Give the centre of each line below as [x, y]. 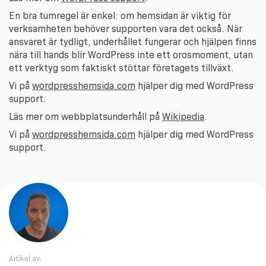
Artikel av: [25, 259]
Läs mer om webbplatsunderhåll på [85, 117]
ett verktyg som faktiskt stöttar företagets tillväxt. [121, 68]
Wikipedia [183, 117]
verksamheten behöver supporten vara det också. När [126, 29]
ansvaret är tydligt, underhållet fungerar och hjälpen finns [133, 42]
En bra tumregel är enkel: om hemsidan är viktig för [120, 16]
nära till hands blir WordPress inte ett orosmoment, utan [131, 55]
